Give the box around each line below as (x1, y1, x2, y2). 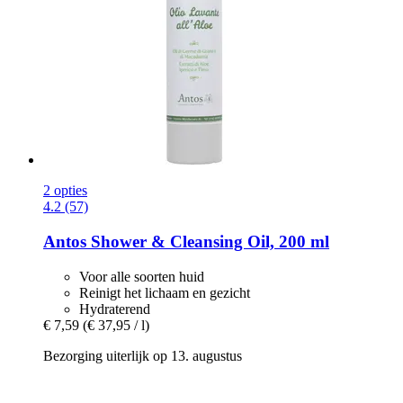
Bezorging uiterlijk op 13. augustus (43, 347, 242, 363)
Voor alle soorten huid (79, 268, 204, 284)
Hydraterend (79, 300, 150, 317)
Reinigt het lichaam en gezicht (79, 284, 250, 300)
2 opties (43, 183, 87, 199)
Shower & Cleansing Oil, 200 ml (86, 232, 329, 251)
